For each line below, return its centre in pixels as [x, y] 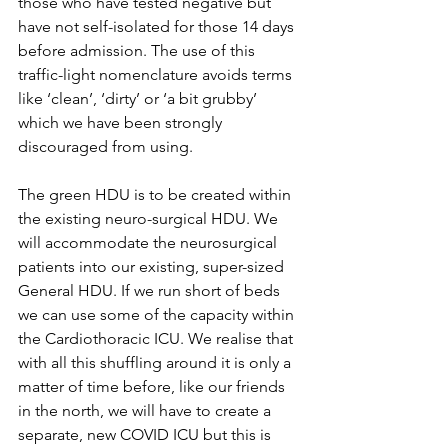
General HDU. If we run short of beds [151, 290]
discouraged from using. [107, 146]
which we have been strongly [122, 122]
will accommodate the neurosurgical [149, 242]
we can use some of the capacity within [158, 314]
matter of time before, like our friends [153, 386]
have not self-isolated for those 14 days [158, 26]
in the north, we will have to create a [146, 410]
